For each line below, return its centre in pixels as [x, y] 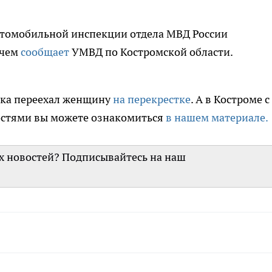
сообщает [45, 52]
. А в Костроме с [230, 100]
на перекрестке [152, 100]
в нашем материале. [217, 118]
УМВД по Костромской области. [151, 52]
